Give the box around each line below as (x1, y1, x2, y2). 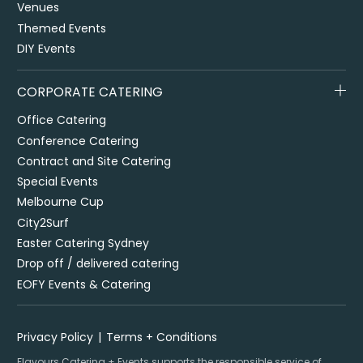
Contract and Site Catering (17, 152, 172, 169)
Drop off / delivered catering (17, 255, 180, 272)
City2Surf (17, 214, 70, 231)
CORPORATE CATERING (17, 83, 164, 100)
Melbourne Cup (17, 194, 105, 211)
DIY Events (17, 40, 76, 57)
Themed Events (17, 19, 107, 36)
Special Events (17, 173, 99, 190)
